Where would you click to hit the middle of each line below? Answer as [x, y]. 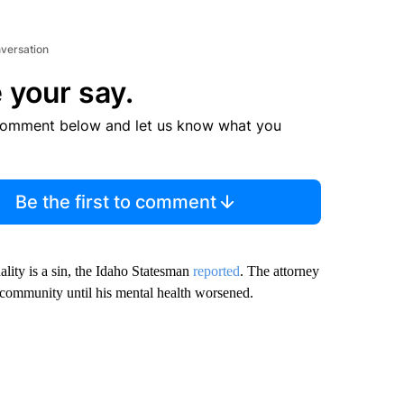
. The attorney [279, 271]
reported [216, 271]
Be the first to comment [116, 202]
